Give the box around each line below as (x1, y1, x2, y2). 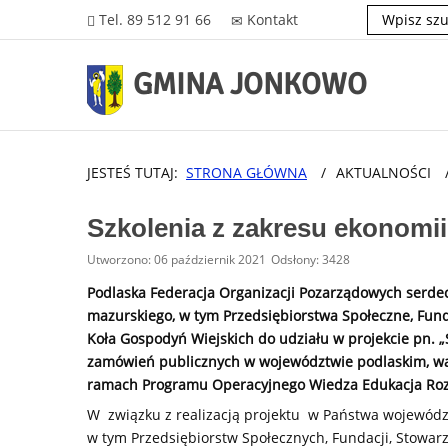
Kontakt (247, 10, 298, 29)
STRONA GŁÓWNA (186, 163, 307, 182)
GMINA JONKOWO (133, 65, 367, 103)
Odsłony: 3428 (271, 251, 350, 267)
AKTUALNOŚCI (336, 163, 435, 182)
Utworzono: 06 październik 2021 (87, 251, 266, 267)
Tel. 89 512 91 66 (99, 10, 211, 29)
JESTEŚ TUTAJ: (87, 163, 186, 182)
